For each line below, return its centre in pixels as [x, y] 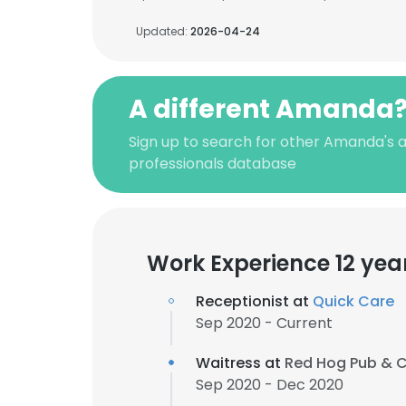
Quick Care [353, 301]
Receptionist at [254, 301]
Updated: [163, 31]
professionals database [213, 164]
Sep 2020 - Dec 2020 [270, 385]
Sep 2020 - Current [264, 323]
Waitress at [240, 363]
